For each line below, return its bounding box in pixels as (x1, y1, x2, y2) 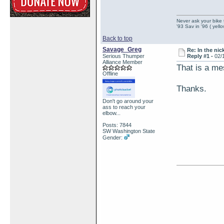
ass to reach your (102, 104, 145, 110)
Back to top (102, 35, 132, 42)
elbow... (102, 110, 120, 116)
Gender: (102, 134, 124, 141)
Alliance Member (102, 59, 142, 65)
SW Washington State (102, 128, 155, 134)
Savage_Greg (102, 46, 141, 53)
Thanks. (176, 83, 206, 93)
